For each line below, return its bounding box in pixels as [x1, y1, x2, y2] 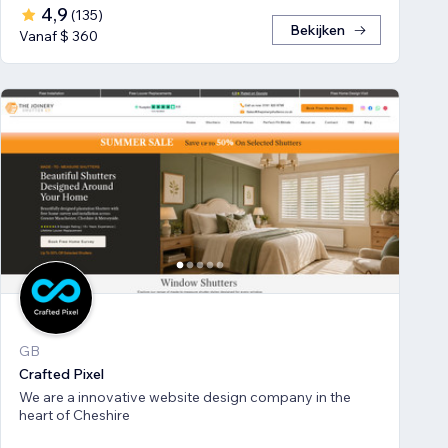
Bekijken [290, 20, 345, 39]
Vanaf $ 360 [19, 26, 98, 45]
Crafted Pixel [19, 364, 104, 383]
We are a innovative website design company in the [19, 387, 351, 406]
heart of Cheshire [19, 405, 130, 424]
